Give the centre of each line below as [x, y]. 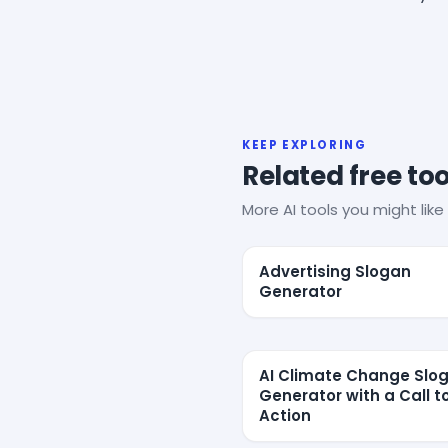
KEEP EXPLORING [304, 144]
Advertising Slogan [335, 271]
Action [285, 415]
